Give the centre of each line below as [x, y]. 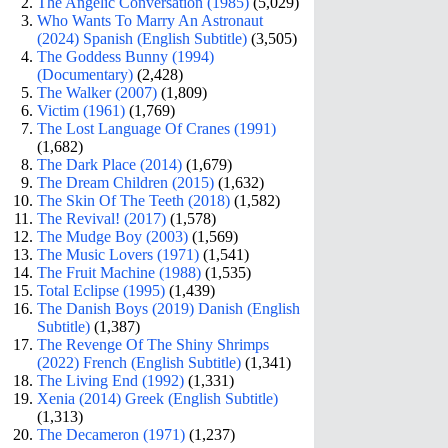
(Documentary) [85, 74]
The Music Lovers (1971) [118, 254]
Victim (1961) [81, 110]
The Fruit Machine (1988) [119, 272]
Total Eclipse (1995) [101, 290]
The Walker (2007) [97, 92]
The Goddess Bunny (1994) [126, 56]
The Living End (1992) [111, 380]
